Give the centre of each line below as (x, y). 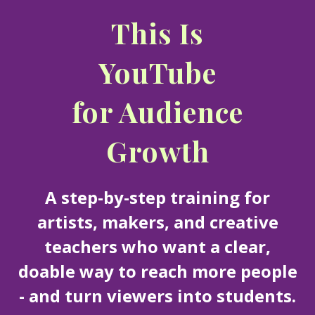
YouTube (157, 72)
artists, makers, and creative (157, 222)
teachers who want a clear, (157, 247)
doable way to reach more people (157, 271)
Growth (157, 151)
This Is (157, 33)
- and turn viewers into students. (157, 296)
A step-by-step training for (157, 198)
